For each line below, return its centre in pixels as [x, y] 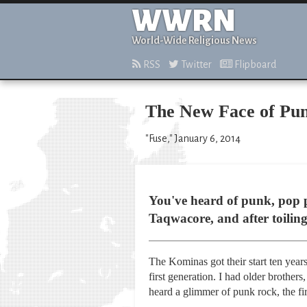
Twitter [195, 64]
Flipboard [254, 64]
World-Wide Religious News [194, 40]
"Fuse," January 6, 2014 [193, 138]
